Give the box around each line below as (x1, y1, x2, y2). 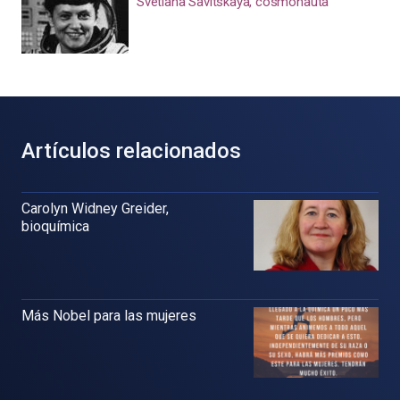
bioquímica (21, 218, 89, 235)
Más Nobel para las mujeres (21, 306, 196, 324)
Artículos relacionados (21, 138, 241, 163)
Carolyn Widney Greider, (21, 200, 169, 217)
